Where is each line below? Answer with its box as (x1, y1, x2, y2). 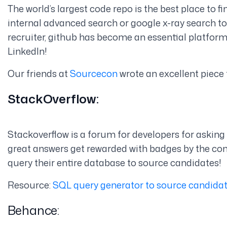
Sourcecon (69, 66, 118, 80)
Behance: (7, 201, 60, 219)
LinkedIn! (7, 44, 47, 58)
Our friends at (7, 66, 70, 80)
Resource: (7, 178, 53, 192)
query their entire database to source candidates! (7, 156, 221, 169)
